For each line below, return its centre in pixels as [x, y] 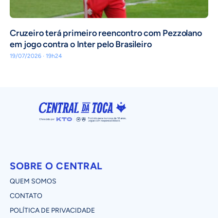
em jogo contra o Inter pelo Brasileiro [81, 44]
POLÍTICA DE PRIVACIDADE [52, 210]
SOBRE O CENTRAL [56, 166]
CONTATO [26, 196]
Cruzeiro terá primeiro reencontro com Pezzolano [106, 33]
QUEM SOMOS [33, 181]
